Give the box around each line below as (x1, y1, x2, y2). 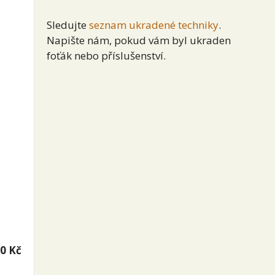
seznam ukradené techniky (89, 17, 219, 32)
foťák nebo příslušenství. (47, 48, 166, 63)
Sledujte (47, 17, 89, 32)
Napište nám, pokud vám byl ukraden (47, 33, 231, 47)
